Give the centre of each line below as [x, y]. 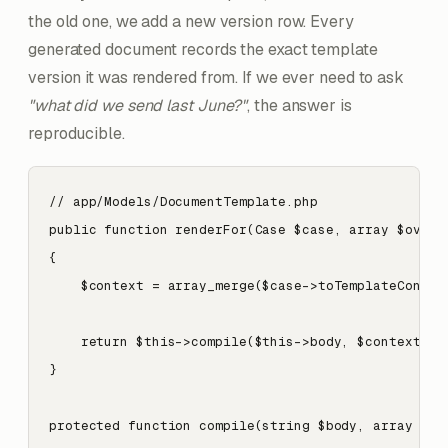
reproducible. [76, 133]
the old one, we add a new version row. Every [191, 21]
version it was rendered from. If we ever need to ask [216, 77]
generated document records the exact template [203, 49]
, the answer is [299, 105]
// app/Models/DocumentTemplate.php [183, 201]
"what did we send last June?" [138, 105]
